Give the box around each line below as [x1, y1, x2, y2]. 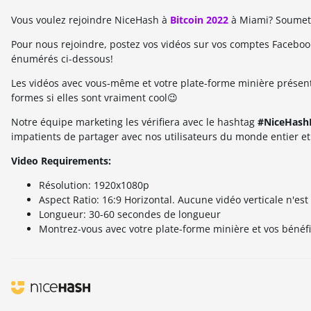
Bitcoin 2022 [170, 13, 228, 27]
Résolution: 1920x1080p [39, 178, 149, 192]
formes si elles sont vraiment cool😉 [11, 91, 178, 105]
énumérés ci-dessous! [11, 52, 113, 66]
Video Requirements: [11, 154, 111, 168]
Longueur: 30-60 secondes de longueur [39, 208, 221, 221]
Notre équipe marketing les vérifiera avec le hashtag [11, 115, 258, 129]
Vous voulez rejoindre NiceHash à [11, 13, 170, 27]
